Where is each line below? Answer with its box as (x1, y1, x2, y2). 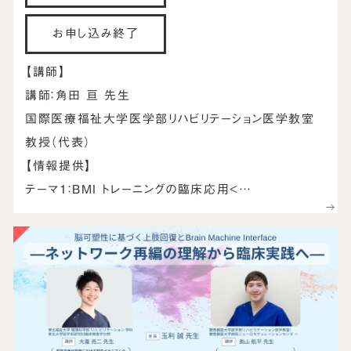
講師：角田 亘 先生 (25, 89, 131, 101)
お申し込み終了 (52, 27, 139, 40)
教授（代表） (25, 136, 91, 148)
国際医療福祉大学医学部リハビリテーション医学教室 (25, 112, 315, 125)
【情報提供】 (25, 159, 92, 172)
